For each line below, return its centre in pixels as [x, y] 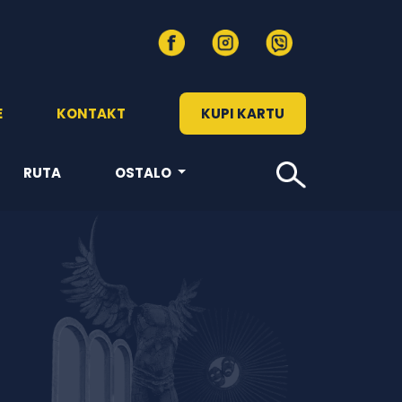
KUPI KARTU [243, 113]
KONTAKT [91, 113]
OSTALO [144, 172]
